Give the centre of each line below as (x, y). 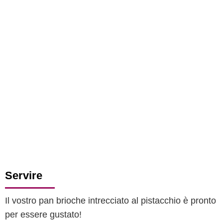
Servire (24, 175)
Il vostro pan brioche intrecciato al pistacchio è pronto (111, 201)
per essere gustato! (43, 215)
